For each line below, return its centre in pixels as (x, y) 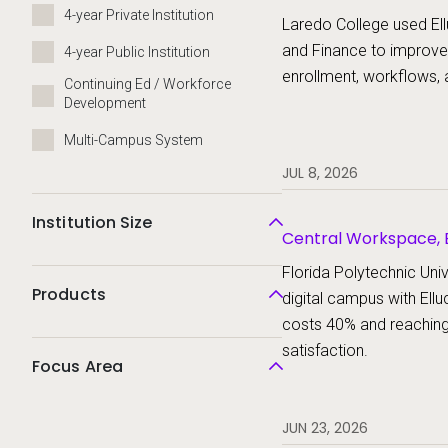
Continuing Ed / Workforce (147, 84)
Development (105, 103)
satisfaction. (325, 350)
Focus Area (77, 366)
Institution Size (92, 222)
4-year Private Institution (139, 15)
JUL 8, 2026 (320, 173)
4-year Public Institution (137, 52)
